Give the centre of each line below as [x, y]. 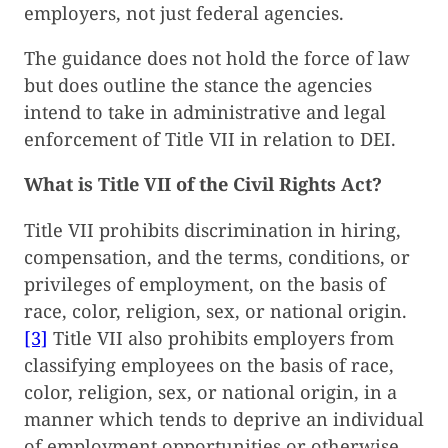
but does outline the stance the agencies [198, 85]
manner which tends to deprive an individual [224, 418]
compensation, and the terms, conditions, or [217, 256]
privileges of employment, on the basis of [205, 283]
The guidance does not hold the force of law [217, 58]
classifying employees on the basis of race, [209, 364]
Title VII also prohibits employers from [221, 337]
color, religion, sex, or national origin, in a [210, 391]
